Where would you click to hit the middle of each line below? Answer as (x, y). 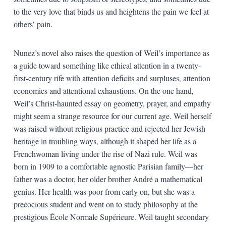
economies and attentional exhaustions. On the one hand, (103, 90)
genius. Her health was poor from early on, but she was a (104, 191)
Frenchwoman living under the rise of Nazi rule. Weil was (105, 153)
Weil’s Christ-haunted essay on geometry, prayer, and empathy (112, 103)
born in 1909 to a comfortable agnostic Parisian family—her (108, 166)
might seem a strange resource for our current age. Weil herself (112, 116)
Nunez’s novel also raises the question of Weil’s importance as (111, 52)
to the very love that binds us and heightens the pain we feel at (111, 11)
